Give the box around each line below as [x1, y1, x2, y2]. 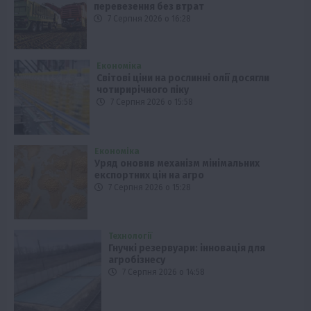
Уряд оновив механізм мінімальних [94, 158, 260, 170]
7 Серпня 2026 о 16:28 [106, 13, 192, 24]
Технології [108, 230, 153, 241]
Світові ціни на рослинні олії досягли [96, 72, 269, 84]
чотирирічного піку [96, 83, 189, 96]
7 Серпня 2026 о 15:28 [106, 183, 192, 193]
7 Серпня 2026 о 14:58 [120, 267, 205, 277]
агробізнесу [108, 253, 166, 266]
